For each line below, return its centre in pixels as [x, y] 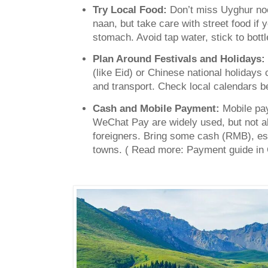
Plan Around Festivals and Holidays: [179, 59]
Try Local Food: [130, 10]
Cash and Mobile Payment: [158, 108]
